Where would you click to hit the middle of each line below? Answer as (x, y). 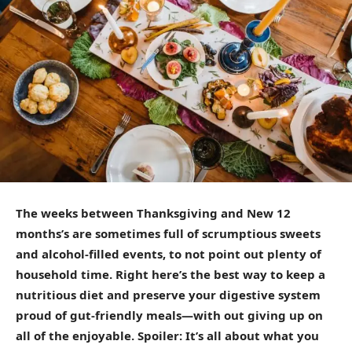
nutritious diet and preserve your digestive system (168, 295)
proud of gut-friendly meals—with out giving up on (169, 315)
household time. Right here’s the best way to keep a (170, 275)
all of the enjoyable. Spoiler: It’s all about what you (167, 336)
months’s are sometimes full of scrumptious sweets (168, 234)
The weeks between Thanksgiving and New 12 (153, 213)
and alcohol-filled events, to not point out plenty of (169, 254)
